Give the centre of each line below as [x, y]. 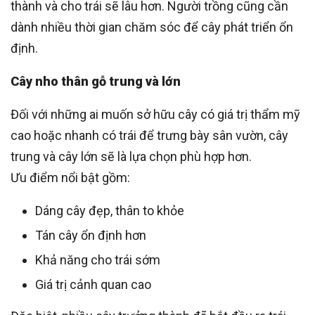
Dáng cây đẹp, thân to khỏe [110, 210]
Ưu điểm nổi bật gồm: [70, 177]
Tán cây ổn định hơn [91, 235]
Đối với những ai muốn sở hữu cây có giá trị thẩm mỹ [155, 114]
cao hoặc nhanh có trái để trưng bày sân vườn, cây [149, 135]
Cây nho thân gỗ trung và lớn [96, 81]
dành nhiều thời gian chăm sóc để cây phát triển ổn [152, 27]
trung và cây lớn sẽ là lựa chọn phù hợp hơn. [131, 156]
